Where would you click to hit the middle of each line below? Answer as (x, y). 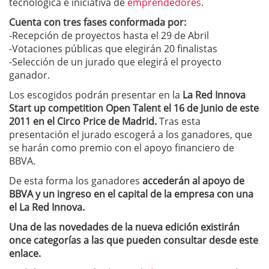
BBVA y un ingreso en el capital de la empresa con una (131, 194)
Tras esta (180, 121)
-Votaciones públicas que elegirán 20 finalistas (113, 49)
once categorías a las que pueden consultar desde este (134, 240)
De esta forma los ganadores (76, 181)
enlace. (25, 253)
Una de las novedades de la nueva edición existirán (124, 227)
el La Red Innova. (47, 207)
